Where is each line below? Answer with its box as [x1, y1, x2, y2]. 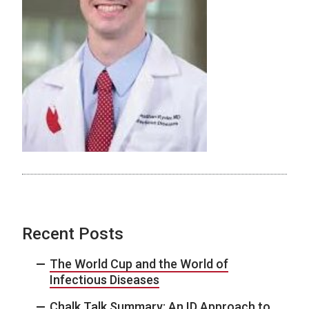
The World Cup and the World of [50, 257, 228, 272]
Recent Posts [22, 224, 123, 244]
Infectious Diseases [50, 272, 159, 288]
